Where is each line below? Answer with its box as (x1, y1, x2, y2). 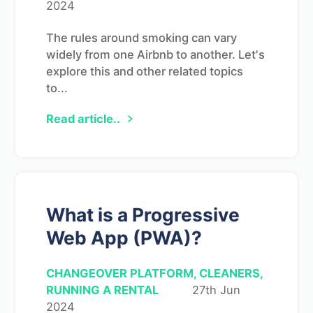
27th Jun (192, 282, 240, 297)
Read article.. (46, 111, 120, 126)
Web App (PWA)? (46, 226, 202, 249)
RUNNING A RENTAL (46, 282, 159, 297)
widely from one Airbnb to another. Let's (46, 47, 265, 61)
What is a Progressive (46, 203, 240, 226)
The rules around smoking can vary (46, 30, 237, 45)
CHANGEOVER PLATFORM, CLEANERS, (46, 265, 263, 280)
